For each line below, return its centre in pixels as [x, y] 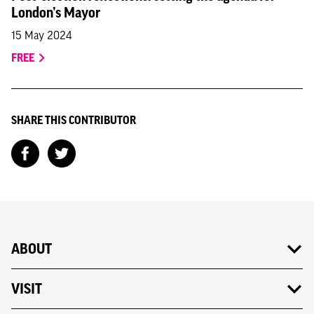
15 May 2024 [41, 35]
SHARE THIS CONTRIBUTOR [74, 120]
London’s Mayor [56, 12]
